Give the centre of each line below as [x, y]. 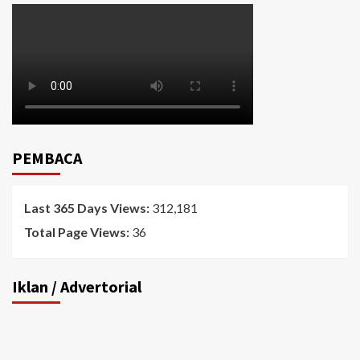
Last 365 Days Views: [88, 208]
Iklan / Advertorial [77, 286]
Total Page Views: [78, 232]
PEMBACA [47, 158]
